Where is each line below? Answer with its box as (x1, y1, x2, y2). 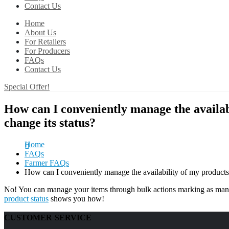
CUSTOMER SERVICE (4, 213, 92, 222)
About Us (25, 28, 56, 37)
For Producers (25, 47, 70, 56)
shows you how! (49, 194, 104, 203)
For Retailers (25, 37, 66, 47)
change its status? (4, 116, 96, 130)
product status (4, 194, 49, 203)
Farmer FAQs (25, 158, 69, 168)
